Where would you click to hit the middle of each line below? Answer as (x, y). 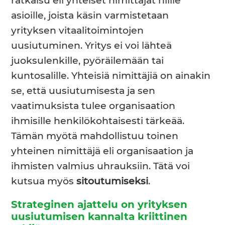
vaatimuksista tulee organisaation (93, 106)
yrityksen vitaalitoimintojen (78, 31)
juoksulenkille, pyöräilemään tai (88, 61)
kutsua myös (44, 181)
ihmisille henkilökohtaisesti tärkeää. (98, 121)
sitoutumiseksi (113, 181)
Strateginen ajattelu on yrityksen (99, 205)
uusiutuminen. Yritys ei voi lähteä (92, 46)
